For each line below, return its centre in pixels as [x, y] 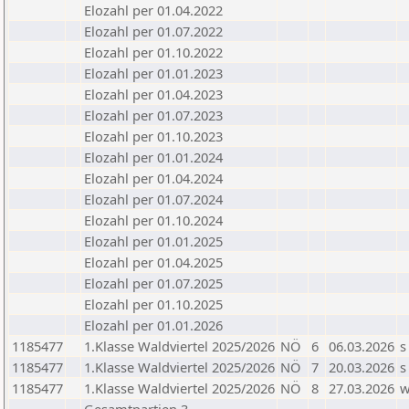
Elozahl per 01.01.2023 [153, 73]
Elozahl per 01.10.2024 [153, 220]
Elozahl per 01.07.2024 [153, 199]
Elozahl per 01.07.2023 [153, 115]
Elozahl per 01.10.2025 [153, 304]
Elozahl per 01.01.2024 [153, 157]
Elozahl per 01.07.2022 [153, 31]
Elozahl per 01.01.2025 [153, 241]
